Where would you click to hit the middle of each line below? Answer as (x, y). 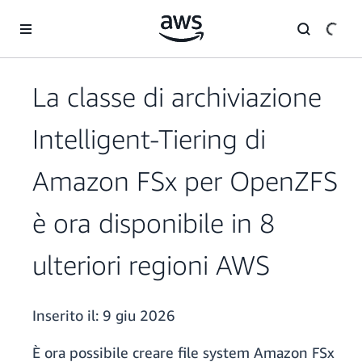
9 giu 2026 (139, 316)
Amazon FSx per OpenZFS (185, 181)
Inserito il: (67, 316)
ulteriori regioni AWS (151, 265)
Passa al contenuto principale (80, 16)
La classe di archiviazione (177, 97)
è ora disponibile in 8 (154, 223)
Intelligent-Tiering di (149, 139)
